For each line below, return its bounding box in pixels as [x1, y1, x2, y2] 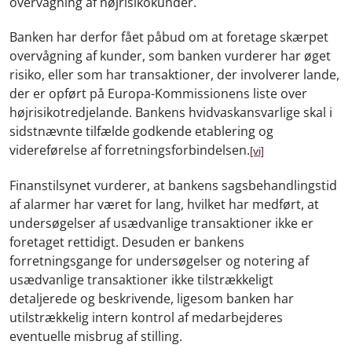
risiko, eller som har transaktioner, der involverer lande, [9, 65, 339, 83]
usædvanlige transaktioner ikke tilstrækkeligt [9, 270, 273, 288]
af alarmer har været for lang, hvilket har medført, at [9, 195, 319, 213]
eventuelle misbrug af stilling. [9, 327, 182, 345]
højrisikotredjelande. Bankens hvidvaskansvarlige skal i [9, 103, 332, 121]
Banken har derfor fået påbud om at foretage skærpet [9, 27, 328, 46]
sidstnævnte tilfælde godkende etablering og [9, 122, 273, 140]
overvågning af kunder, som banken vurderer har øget [9, 46, 331, 64]
